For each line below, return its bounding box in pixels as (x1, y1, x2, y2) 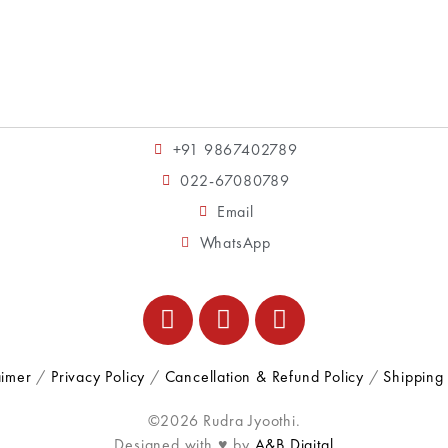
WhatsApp (199, 231, 271, 253)
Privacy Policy (50, 365, 146, 387)
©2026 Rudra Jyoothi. (147, 409, 301, 431)
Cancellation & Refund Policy (164, 365, 364, 387)
